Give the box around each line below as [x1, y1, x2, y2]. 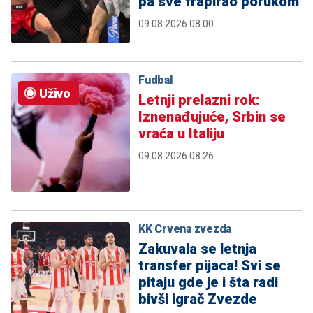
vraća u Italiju [138, 125, 224, 143]
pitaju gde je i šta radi [138, 274, 278, 291]
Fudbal [138, 73, 173, 87]
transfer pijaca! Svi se [138, 257, 281, 275]
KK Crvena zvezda [138, 222, 231, 236]
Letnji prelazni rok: [138, 92, 260, 109]
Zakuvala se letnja [138, 240, 256, 258]
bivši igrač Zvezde [138, 291, 257, 308]
